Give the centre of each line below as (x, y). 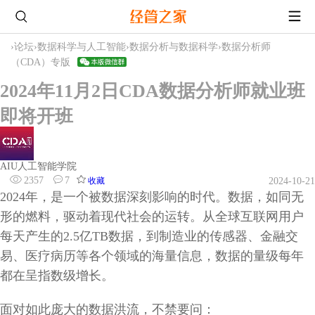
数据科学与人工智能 (82, 46)
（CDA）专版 (40, 62)
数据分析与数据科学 (174, 46)
